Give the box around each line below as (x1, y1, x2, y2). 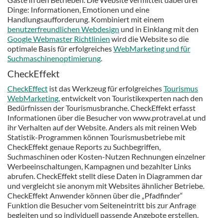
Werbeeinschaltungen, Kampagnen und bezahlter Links (7, 162, 191, 171)
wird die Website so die (110, 34, 189, 44)
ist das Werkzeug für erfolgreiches (48, 84, 163, 93)
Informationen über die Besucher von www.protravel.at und (7, 113, 206, 123)
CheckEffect (7, 84, 48, 93)
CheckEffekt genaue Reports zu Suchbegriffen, (7, 142, 161, 152)
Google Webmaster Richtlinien (7, 34, 110, 44)
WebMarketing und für (113, 44, 190, 54)
